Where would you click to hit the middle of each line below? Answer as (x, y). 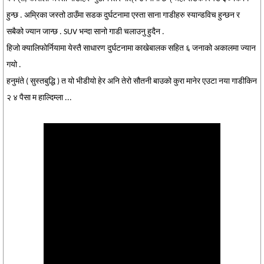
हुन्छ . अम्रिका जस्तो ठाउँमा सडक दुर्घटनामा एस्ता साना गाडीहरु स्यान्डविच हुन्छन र (123, 16)
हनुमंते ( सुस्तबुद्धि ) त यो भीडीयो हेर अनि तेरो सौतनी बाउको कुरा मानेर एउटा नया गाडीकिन (132, 82)
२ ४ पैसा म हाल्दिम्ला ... (39, 98)
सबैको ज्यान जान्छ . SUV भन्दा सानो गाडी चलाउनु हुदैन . (85, 32)
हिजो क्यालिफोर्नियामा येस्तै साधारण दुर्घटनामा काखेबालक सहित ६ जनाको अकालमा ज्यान (131, 49)
